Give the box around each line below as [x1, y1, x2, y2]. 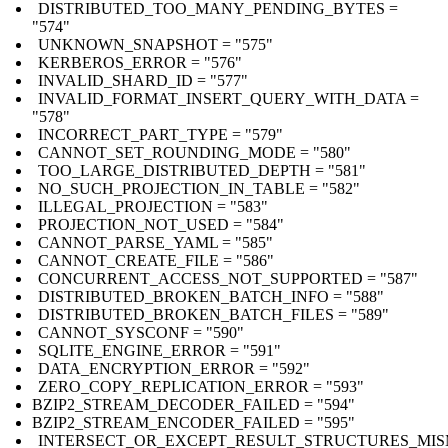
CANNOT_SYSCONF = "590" [38, 323, 244, 341]
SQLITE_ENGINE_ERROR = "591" [38, 341, 281, 359]
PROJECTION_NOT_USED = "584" [38, 215, 284, 233]
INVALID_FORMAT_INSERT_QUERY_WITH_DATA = [38, 89, 419, 107]
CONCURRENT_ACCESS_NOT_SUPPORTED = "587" [38, 269, 418, 287]
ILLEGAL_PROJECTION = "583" [38, 197, 268, 215]
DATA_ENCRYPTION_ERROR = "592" [38, 359, 310, 377]
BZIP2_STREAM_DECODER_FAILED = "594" [32, 395, 355, 413]
